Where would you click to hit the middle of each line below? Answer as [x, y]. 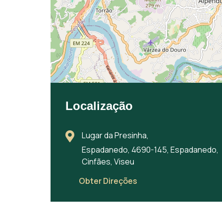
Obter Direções [108, 181]
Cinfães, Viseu [108, 162]
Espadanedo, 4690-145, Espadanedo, [150, 150]
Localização [99, 106]
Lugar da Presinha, [115, 135]
